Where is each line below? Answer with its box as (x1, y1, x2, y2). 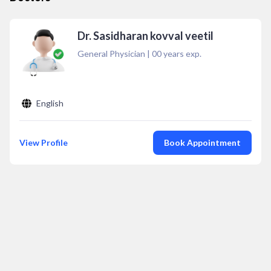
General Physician (77, 48, 145, 59)
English (36, 98, 64, 108)
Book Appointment (164, 137, 241, 148)
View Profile (19, 137, 68, 148)
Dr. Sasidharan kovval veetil (77, 29, 214, 42)
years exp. (162, 48, 201, 59)
